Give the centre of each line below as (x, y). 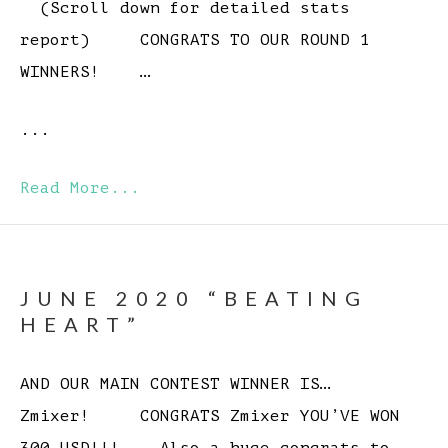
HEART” (81, 324)
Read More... (80, 188)
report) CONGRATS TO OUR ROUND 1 (195, 40)
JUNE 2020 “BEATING (194, 298)
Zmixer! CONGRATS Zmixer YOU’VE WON (210, 416)
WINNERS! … (85, 72)
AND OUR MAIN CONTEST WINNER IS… (185, 384)
